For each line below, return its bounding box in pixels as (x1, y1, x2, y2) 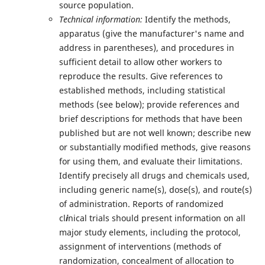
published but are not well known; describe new (59, 127, 251, 138)
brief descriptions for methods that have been (59, 113, 243, 124)
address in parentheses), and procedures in (59, 42, 234, 53)
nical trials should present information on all (67, 212, 245, 224)
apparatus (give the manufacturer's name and (59, 28, 244, 39)
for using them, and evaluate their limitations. (59, 156, 243, 167)
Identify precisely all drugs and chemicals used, (59, 170, 250, 181)
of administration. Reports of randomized (59, 198, 224, 209)
